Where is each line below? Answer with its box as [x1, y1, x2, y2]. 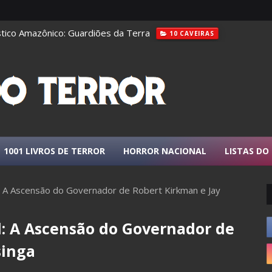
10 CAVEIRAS [169, 29, 214, 38]
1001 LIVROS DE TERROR [4, 145, 105, 157]
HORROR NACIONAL [123, 145, 206, 157]
